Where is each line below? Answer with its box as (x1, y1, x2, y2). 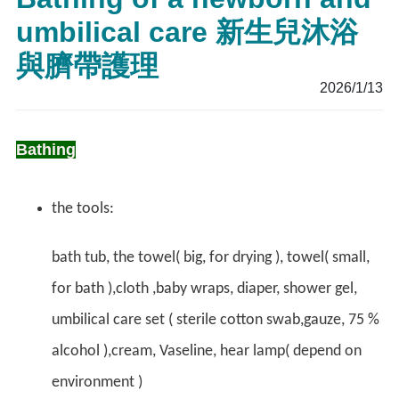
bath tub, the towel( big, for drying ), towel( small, (52, 248, 370, 266)
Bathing (16, 140, 76, 159)
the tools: (52, 199, 114, 217)
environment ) (52, 373, 142, 391)
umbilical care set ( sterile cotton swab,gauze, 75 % (52, 311, 379, 329)
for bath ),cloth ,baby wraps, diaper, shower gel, (52, 280, 357, 297)
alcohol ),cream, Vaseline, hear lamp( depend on (52, 342, 362, 360)
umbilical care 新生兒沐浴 (16, 16, 358, 49)
